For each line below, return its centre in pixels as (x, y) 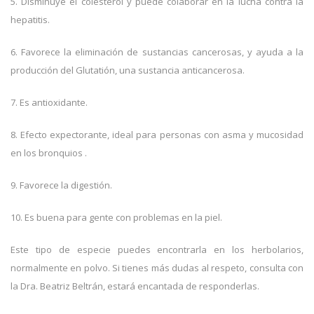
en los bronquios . (49, 152)
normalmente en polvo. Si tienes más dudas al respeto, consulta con (157, 267)
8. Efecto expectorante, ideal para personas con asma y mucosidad (157, 134)
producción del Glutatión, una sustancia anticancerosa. (128, 70)
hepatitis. (30, 19)
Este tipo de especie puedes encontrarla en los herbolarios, (157, 249)
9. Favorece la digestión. (61, 185)
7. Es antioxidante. (49, 102)
